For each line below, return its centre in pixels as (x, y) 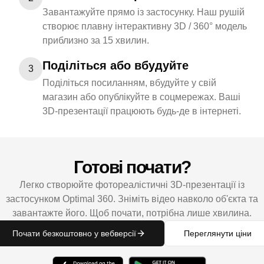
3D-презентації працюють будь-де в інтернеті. (142, 111)
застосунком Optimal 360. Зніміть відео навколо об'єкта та (132, 199)
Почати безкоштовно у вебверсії (74, 233)
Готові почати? (132, 167)
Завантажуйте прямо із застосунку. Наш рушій (143, 12)
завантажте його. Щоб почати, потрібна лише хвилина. (132, 213)
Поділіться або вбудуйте (115, 65)
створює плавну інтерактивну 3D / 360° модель (145, 26)
